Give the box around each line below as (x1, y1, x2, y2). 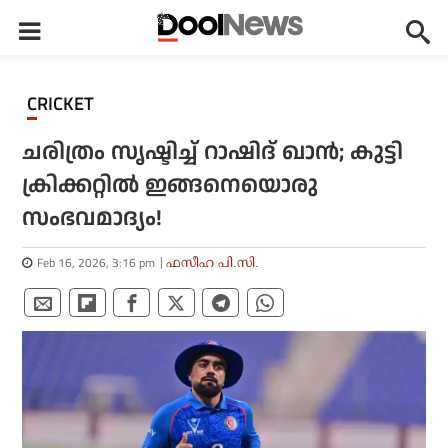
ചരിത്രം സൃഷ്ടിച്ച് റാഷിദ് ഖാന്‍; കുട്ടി (22, 136, 404, 169)
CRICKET (37, 91, 94, 117)
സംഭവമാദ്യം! (22, 202, 163, 235)
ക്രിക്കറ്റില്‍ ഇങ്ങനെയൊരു (22, 169, 319, 202)
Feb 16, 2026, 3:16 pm (37, 253, 156, 272)
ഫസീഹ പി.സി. (166, 255, 260, 270)
